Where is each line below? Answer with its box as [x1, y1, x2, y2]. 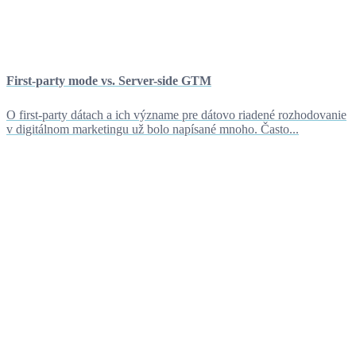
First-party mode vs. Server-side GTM [6, 74, 211, 88]
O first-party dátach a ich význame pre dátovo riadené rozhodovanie [6, 108, 346, 122]
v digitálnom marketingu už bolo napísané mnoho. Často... [6, 122, 299, 137]
